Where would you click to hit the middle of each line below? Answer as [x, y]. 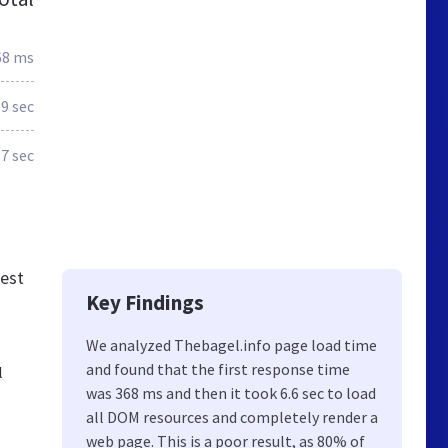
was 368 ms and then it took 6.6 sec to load [231, 393]
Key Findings [145, 302]
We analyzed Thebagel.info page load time [231, 345]
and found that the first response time [218, 369]
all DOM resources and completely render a [232, 417]
